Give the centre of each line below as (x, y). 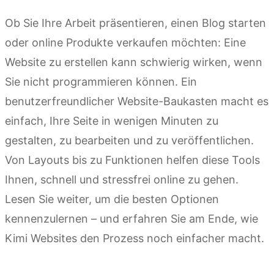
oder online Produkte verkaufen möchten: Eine (125, 43)
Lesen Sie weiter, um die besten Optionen (112, 199)
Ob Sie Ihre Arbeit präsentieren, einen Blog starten (135, 23)
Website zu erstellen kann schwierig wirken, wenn (134, 62)
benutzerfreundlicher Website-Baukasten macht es (137, 101)
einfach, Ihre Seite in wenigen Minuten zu (112, 121)
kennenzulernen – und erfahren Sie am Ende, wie (131, 219)
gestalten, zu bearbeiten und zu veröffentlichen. (129, 140)
